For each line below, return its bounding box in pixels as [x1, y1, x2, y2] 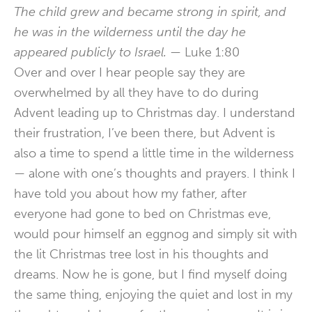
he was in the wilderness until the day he [14, 24, 246, 40]
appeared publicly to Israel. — [14, 45, 185, 60]
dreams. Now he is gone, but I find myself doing [14, 267, 287, 282]
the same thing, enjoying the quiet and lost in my [14, 287, 292, 302]
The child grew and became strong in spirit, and [14, 4, 286, 19]
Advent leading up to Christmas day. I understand [14, 105, 295, 120]
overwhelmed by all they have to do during [14, 85, 258, 100]
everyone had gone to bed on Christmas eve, [14, 206, 271, 221]
